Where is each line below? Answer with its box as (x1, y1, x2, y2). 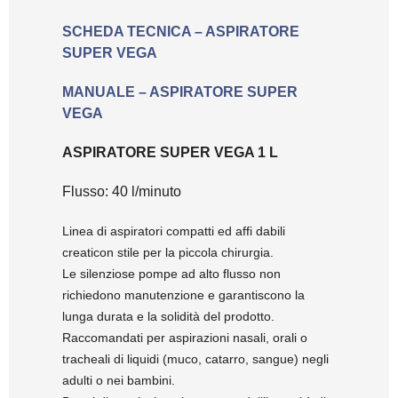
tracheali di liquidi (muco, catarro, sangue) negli (62, 352, 329, 367)
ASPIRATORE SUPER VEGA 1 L (62, 145, 278, 161)
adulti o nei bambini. (62, 373, 175, 388)
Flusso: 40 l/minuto (62, 184, 181, 200)
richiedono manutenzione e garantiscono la (62, 288, 305, 303)
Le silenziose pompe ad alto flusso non (62, 267, 281, 282)
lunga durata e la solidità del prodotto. (62, 309, 275, 324)
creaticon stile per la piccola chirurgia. (62, 245, 274, 260)
